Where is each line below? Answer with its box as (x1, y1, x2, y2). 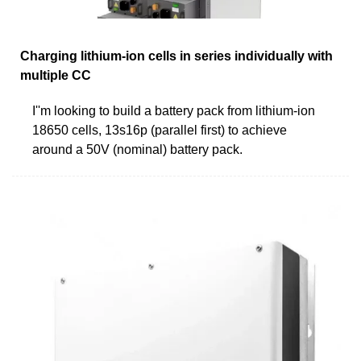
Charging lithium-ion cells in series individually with (20, 48, 333, 63)
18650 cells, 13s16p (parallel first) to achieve (32, 122, 287, 137)
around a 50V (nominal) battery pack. (32, 142, 243, 156)
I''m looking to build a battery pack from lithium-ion (32, 103, 315, 118)
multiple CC (20, 68, 91, 82)
